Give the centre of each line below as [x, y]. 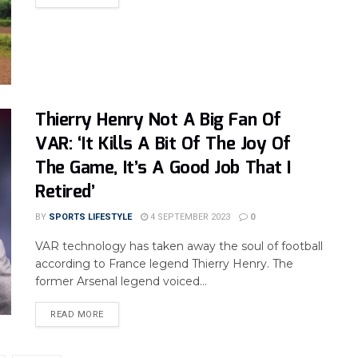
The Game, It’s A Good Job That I [163, 169]
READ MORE [77, 315]
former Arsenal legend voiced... [121, 282]
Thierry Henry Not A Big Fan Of [158, 121]
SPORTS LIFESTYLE [90, 217]
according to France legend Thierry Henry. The [164, 264]
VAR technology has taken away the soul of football [179, 247]
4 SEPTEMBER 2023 [189, 217]
